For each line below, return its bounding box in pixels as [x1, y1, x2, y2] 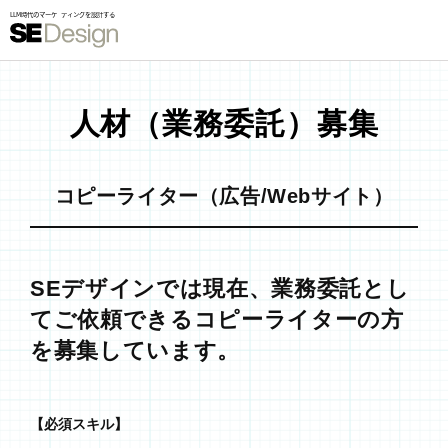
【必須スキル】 [30, 416, 128, 433]
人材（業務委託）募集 [69, 107, 379, 140]
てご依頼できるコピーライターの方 [30, 307, 404, 333]
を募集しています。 [30, 338, 240, 364]
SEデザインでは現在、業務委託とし [30, 276, 410, 302]
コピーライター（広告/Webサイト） [54, 185, 394, 207]
